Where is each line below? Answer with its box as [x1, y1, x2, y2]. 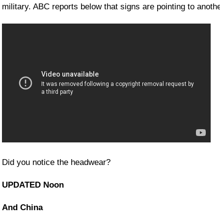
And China [2, 202, 43, 212]
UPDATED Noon [2, 180, 64, 190]
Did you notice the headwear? [2, 157, 110, 167]
